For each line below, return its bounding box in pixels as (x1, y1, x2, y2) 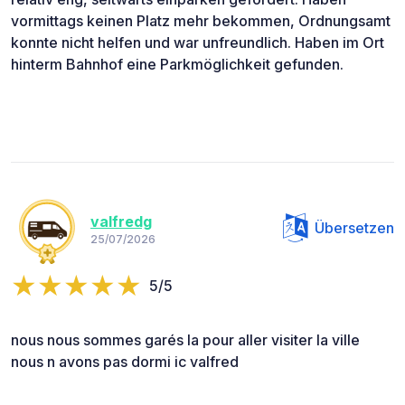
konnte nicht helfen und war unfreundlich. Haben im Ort (11, 33, 384, 52)
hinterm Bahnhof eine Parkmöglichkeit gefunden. (11, 55, 344, 74)
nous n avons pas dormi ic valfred (11, 353, 239, 372)
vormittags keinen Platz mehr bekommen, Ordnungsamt (11, 12, 391, 31)
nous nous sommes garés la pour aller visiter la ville (11, 331, 360, 350)
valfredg (90, 212, 152, 231)
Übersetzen (315, 219, 394, 238)
